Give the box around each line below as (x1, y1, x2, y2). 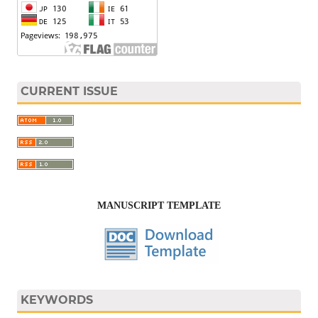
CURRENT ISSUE (20, 84, 118, 99)
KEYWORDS (20, 292, 93, 307)
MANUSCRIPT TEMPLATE (97, 200, 221, 212)
